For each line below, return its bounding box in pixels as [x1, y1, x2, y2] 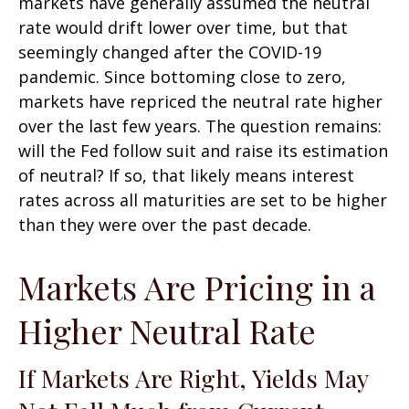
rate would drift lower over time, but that [18, 16, 348, 38]
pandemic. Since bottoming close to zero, [18, 66, 346, 88]
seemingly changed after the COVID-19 [18, 41, 321, 63]
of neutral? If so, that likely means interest [18, 164, 354, 186]
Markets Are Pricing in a [18, 265, 376, 309]
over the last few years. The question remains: [18, 115, 382, 137]
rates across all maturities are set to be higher [18, 189, 387, 211]
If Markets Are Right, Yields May [18, 362, 368, 394]
